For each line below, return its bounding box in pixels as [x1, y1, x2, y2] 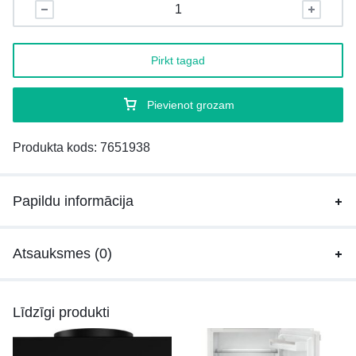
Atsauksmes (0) [13, 246, 112, 261]
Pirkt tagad [151, 54, 205, 67]
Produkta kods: [13, 141, 100, 154]
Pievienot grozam [146, 99, 234, 111]
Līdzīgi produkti [13, 304, 110, 320]
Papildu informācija [13, 193, 133, 209]
